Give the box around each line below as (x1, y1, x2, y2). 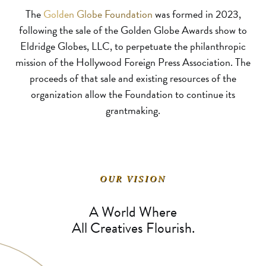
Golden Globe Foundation (43, 6, 153, 23)
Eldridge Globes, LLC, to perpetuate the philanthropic (20, 38, 246, 55)
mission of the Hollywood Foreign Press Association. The (15, 54, 251, 71)
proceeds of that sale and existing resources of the (30, 70, 236, 87)
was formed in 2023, (152, 6, 241, 23)
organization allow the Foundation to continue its (31, 86, 235, 103)
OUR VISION (100, 175, 166, 184)
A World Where (89, 201, 177, 223)
